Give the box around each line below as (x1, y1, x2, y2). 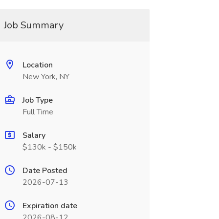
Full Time (22, 107, 53, 117)
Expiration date (22, 200, 77, 211)
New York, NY (22, 71, 69, 82)
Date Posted (22, 165, 67, 176)
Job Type (22, 95, 53, 106)
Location (22, 60, 53, 70)
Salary (22, 130, 45, 141)
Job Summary (3, 19, 64, 32)
